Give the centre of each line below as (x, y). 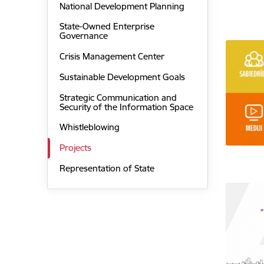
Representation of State (107, 168)
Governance (83, 36)
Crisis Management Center (112, 57)
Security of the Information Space (126, 107)
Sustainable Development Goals (122, 77)
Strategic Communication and (118, 97)
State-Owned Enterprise (107, 27)
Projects (75, 148)
